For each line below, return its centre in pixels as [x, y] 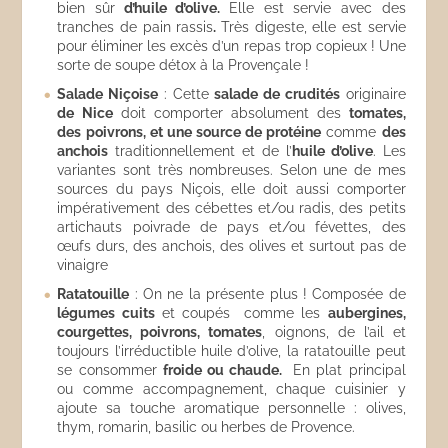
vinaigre [83, 265]
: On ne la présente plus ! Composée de [267, 294]
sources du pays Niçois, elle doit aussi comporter [231, 189]
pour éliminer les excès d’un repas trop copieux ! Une [231, 46]
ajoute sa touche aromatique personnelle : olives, [231, 408]
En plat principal [346, 370]
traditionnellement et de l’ [200, 151]
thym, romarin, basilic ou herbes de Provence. [206, 427]
